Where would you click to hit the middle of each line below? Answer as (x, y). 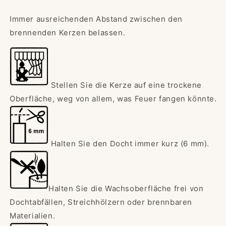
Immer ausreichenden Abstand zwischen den (96, 19)
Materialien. (33, 216)
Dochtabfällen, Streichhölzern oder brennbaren (101, 202)
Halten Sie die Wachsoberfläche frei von (126, 189)
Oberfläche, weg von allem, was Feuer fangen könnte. (113, 99)
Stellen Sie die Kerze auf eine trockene (126, 85)
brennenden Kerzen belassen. (68, 33)
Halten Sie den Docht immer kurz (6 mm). (130, 144)
